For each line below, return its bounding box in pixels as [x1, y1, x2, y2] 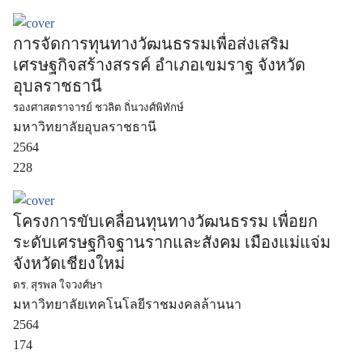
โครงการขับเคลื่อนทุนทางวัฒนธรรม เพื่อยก [13, 212, 318, 230]
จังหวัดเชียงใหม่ [13, 254, 125, 272]
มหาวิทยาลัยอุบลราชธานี [13, 120, 156, 134]
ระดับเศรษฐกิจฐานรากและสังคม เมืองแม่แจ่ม [13, 233, 331, 251]
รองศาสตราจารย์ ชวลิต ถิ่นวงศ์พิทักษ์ [13, 101, 184, 113]
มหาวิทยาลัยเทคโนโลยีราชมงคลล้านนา [13, 297, 241, 311]
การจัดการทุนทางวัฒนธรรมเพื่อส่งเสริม [13, 35, 289, 53]
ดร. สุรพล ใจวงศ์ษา [13, 279, 102, 291]
